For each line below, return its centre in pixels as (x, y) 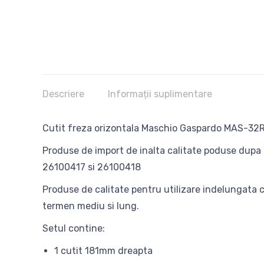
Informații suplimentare (160, 94)
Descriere (63, 94)
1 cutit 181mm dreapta (103, 251)
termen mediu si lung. (91, 206)
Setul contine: (74, 228)
